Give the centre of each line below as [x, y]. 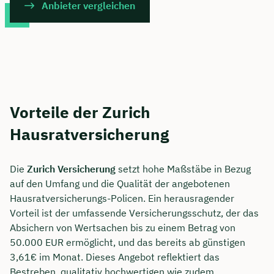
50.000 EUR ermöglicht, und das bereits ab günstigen [128, 242]
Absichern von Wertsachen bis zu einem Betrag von [123, 227]
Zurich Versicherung [71, 168]
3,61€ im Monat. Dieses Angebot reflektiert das [115, 257]
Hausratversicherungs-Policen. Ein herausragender [122, 198]
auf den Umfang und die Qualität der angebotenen [120, 183]
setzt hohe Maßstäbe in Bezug [183, 168]
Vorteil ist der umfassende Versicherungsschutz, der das [134, 213]
